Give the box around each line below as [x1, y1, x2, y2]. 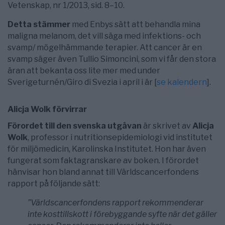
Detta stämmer [8, 20, 70, 29]
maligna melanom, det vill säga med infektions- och [8, 31, 201, 41]
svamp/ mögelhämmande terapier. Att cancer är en [8, 43, 202, 52]
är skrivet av [142, 121, 192, 131]
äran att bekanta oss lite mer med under [8, 66, 160, 75]
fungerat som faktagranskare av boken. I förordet [8, 156, 199, 165]
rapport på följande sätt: [8, 179, 100, 188]
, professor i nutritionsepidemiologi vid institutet [28, 133, 212, 142]
